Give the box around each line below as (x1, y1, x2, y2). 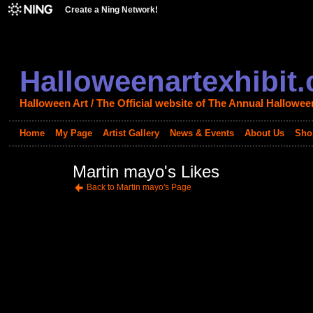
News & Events (169, 128, 234, 139)
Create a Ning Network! (65, 5, 158, 15)
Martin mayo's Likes (72, 162, 219, 182)
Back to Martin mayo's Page (86, 182, 191, 193)
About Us (244, 128, 284, 139)
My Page (54, 128, 92, 139)
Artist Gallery (102, 128, 159, 139)
